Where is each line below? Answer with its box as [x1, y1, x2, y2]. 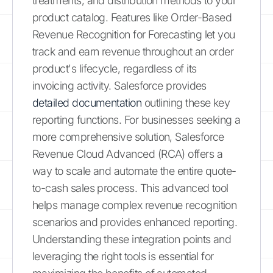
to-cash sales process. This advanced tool [32, 181, 229, 194]
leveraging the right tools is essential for [32, 249, 214, 263]
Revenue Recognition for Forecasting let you [32, 27, 235, 41]
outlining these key [141, 96, 230, 109]
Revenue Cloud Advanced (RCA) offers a [32, 147, 223, 160]
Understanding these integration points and [32, 232, 232, 246]
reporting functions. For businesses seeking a [32, 113, 241, 126]
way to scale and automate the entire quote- [32, 164, 236, 177]
